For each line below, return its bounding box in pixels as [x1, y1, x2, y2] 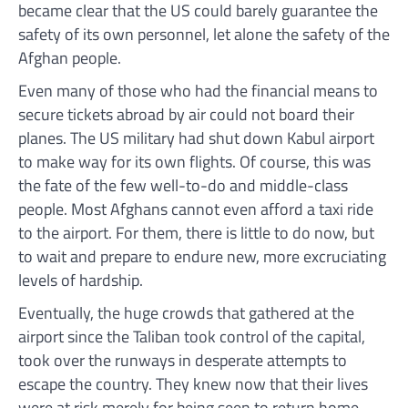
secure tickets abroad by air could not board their [18, 101, 354, 127]
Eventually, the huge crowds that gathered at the [18, 300, 354, 325]
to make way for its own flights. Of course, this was [18, 148, 371, 174]
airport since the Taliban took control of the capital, [18, 323, 365, 349]
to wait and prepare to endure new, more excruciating [18, 243, 386, 269]
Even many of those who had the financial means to [18, 77, 378, 103]
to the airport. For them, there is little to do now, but [18, 219, 374, 245]
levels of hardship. [18, 267, 143, 292]
